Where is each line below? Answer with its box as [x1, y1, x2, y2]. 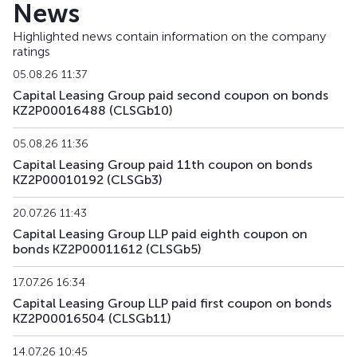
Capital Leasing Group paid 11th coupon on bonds [13, 157, 312, 172]
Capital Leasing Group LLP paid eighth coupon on [13, 226, 308, 241]
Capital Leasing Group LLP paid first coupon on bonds [13, 296, 331, 311]
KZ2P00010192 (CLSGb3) [13, 172, 162, 187]
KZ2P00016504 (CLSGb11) [13, 311, 171, 326]
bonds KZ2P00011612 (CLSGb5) [13, 241, 201, 257]
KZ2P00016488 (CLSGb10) [13, 103, 172, 118]
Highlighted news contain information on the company [13, 29, 326, 44]
